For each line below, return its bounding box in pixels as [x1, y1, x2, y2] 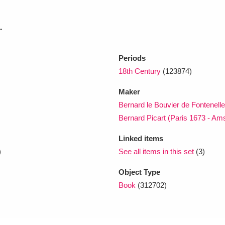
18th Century [119, 66, 161, 75]
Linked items [119, 134, 163, 143]
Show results [121, 121, 166, 131]
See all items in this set [119, 147, 194, 156]
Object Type [119, 167, 160, 176]
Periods [119, 53, 146, 62]
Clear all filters [15, 122, 66, 130]
